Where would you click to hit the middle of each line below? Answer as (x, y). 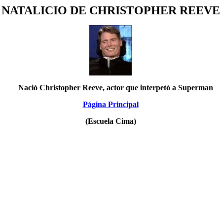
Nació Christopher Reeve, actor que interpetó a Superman (113, 88)
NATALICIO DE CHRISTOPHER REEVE (110, 10)
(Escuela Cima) (110, 121)
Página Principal (110, 104)
